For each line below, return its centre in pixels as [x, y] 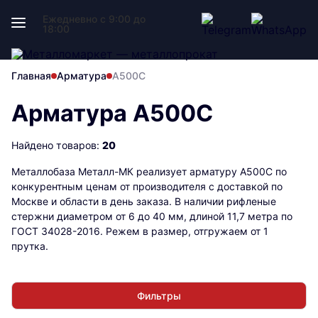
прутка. [30, 246]
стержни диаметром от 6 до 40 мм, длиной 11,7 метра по [152, 216]
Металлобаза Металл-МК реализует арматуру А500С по [149, 171]
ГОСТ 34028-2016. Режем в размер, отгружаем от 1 [140, 231]
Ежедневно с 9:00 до [94, 19]
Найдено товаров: [57, 145]
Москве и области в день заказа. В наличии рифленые [144, 201]
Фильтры [159, 296]
